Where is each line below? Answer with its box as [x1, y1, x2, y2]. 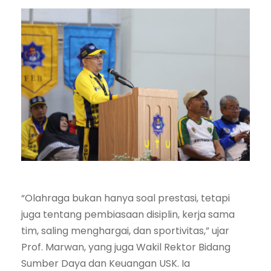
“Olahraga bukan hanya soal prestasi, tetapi [21, 191, 230, 206]
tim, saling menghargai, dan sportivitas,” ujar [21, 224, 229, 238]
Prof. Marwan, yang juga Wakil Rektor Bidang [21, 240, 230, 255]
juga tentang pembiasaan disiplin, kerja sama [21, 207, 235, 222]
